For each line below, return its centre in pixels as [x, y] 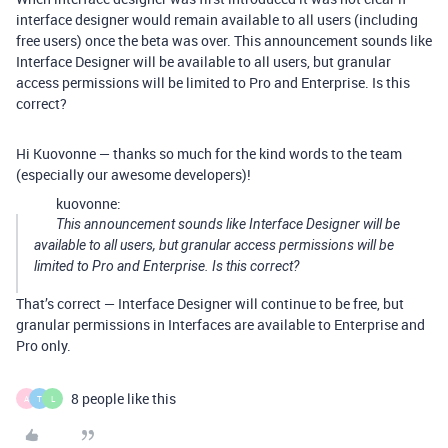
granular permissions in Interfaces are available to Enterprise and [220, 325]
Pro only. [43, 346]
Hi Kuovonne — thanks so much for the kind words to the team [209, 154]
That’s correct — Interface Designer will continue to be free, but [210, 304]
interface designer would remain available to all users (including [217, 20]
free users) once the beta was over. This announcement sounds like [224, 41]
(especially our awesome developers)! [133, 175]
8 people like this [123, 399]
